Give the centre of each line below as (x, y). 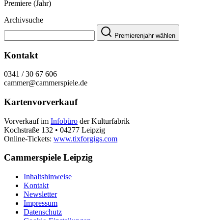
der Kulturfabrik (104, 121)
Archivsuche (24, 20)
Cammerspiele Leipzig (48, 158)
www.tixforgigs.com (85, 138)
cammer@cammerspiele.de (46, 83)
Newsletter (40, 194)
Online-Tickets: (29, 138)
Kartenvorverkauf (41, 102)
